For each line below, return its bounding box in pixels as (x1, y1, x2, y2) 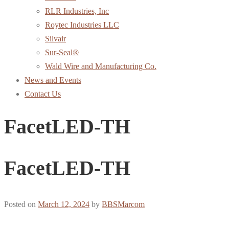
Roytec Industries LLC (45, 20, 119, 29)
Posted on (4, 200, 38, 209)
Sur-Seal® (45, 48, 79, 57)
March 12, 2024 (38, 200, 89, 209)
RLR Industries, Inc (45, 7, 109, 15)
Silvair (45, 34, 66, 43)
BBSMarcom (102, 200, 145, 209)
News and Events (25, 76, 81, 84)
